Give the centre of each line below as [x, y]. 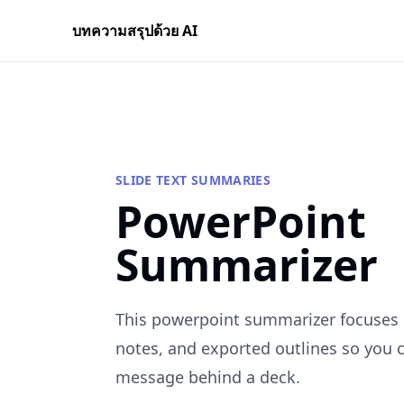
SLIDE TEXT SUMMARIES [193, 180]
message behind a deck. [208, 377]
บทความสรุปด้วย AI [135, 31]
